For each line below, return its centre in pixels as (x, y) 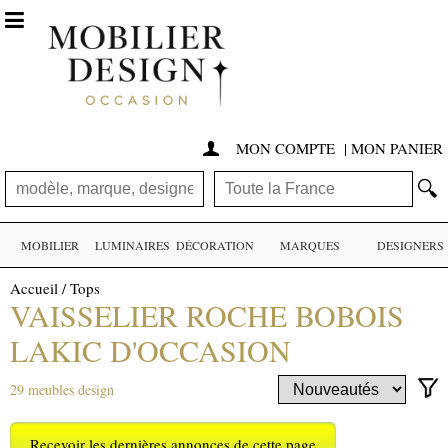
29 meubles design (62, 389)
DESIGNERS (410, 245)
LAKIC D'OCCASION (150, 350)
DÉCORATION (215, 245)
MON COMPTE (287, 148)
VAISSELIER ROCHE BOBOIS (207, 315)
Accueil (34, 288)
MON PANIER (397, 148)
